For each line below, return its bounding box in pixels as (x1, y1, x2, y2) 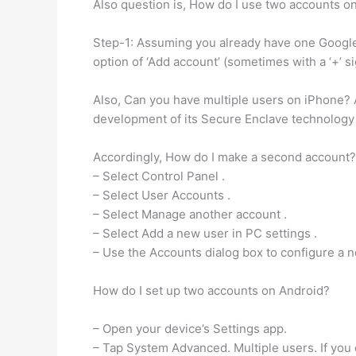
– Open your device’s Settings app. (93, 321, 287, 336)
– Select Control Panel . (93, 168, 225, 184)
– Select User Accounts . (93, 188, 230, 203)
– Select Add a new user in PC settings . (93, 226, 317, 241)
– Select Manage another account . (93, 207, 287, 222)
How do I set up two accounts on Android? (93, 283, 330, 298)
